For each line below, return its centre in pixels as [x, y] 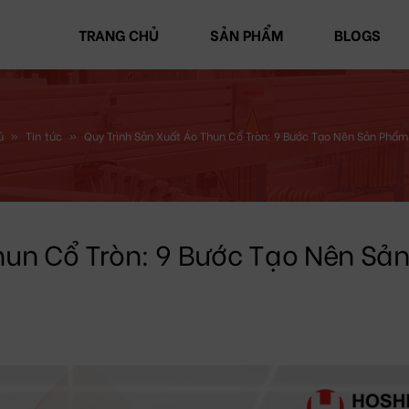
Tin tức [44, 136]
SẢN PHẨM [246, 34]
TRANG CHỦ [118, 34]
